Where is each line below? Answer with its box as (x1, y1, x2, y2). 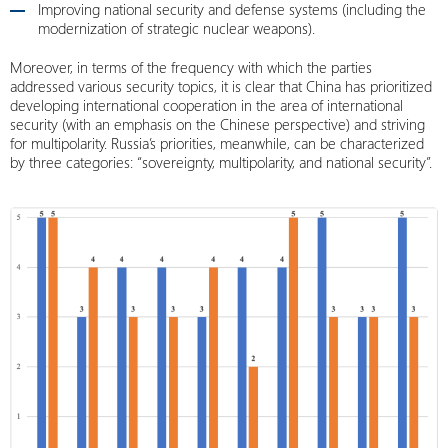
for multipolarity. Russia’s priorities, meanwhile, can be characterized (10, 133, 424, 153)
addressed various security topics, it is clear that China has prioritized (10, 76, 432, 96)
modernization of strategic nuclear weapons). (38, 18, 315, 38)
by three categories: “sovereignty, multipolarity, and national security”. (10, 152, 432, 172)
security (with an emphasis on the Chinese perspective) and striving (10, 114, 425, 134)
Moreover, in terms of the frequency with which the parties (10, 57, 372, 77)
